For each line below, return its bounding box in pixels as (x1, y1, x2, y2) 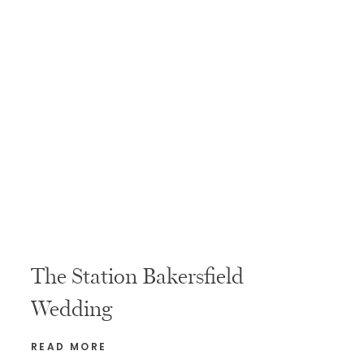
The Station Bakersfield (31, 263, 244, 289)
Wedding (31, 296, 112, 322)
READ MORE (31, 340, 107, 353)
